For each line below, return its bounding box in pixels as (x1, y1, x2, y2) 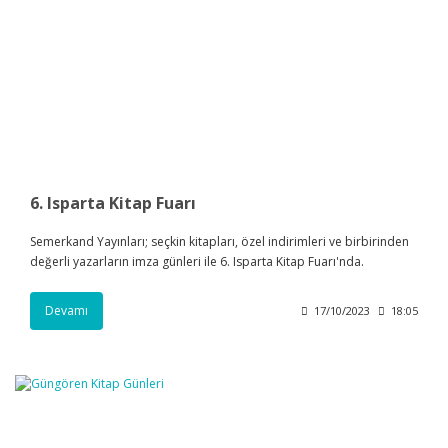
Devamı (45, 302, 88, 320)
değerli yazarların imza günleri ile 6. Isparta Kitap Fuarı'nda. (30, 253, 364, 271)
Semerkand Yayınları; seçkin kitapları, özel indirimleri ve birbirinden (30, 233, 409, 251)
